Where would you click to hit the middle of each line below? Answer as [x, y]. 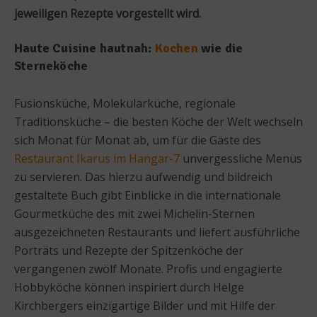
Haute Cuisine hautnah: [85, 48]
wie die [220, 48]
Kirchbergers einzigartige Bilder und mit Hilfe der [145, 305]
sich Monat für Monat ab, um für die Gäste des [138, 140]
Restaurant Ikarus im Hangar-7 [97, 158]
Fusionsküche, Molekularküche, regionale [125, 103]
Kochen [176, 48]
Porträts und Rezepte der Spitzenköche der [129, 250]
